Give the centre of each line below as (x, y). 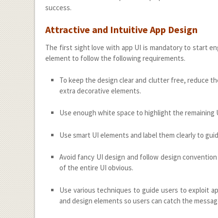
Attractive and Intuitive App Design (122, 29)
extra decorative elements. (100, 91)
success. (59, 8)
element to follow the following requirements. (116, 58)
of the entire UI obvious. (96, 168)
